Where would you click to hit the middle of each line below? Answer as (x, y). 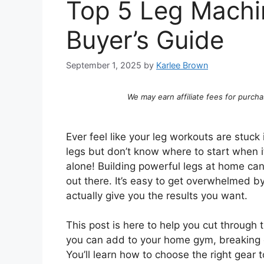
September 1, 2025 (104, 65)
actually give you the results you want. (157, 195)
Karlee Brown (182, 65)
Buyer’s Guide (145, 39)
